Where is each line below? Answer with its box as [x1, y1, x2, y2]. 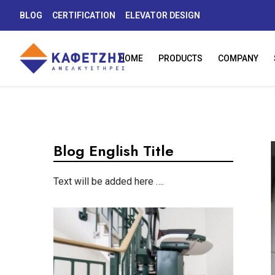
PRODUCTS [158, 53, 203, 63]
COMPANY [217, 53, 258, 63]
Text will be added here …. [53, 176, 164, 187]
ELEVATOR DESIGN [125, 10, 200, 20]
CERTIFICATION [52, 10, 115, 20]
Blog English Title [53, 140, 174, 161]
